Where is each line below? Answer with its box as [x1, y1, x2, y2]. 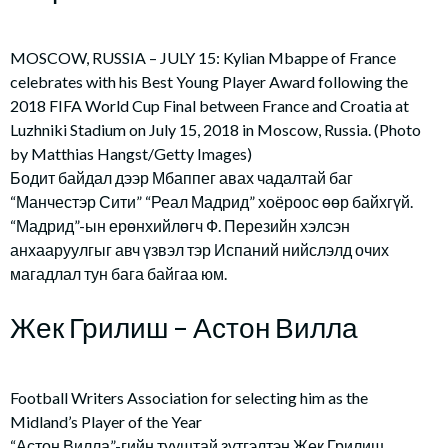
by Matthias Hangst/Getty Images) [10, 144, 252, 163]
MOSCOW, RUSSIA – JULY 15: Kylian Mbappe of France [10, 48, 396, 67]
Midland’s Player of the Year [10, 412, 202, 431]
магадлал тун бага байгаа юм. [10, 264, 227, 283]
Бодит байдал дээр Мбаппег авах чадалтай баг [10, 168, 353, 187]
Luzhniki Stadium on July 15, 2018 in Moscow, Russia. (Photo [10, 120, 421, 139]
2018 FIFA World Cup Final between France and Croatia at [10, 96, 409, 115]
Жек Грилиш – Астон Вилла [10, 310, 358, 344]
